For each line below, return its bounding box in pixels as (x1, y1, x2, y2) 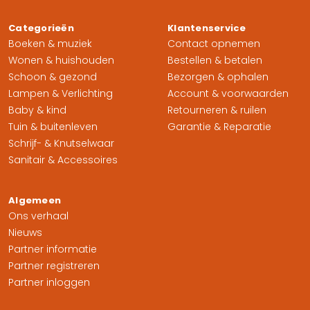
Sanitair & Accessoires (8, 153, 118, 167)
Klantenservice (167, 21, 246, 35)
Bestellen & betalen (167, 53, 262, 67)
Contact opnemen (167, 37, 260, 51)
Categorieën (8, 21, 74, 35)
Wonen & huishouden (8, 53, 114, 67)
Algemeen (8, 194, 62, 207)
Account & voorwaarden (167, 86, 289, 100)
